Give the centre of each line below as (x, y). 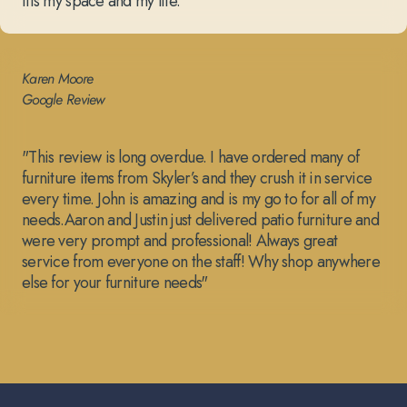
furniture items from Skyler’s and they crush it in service (197, 179)
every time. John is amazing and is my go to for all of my (199, 199)
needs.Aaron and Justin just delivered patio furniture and (200, 220)
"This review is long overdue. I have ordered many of (191, 158)
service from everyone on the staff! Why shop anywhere (201, 262)
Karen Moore (58, 79)
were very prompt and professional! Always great (180, 241)
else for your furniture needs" (115, 283)
